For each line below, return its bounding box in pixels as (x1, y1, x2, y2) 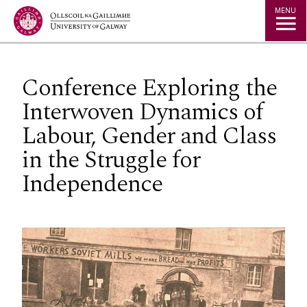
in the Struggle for (22, 141, 200, 178)
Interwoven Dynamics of (22, 93, 263, 130)
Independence (22, 165, 162, 202)
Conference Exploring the (22, 69, 277, 106)
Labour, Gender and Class (22, 117, 276, 154)
